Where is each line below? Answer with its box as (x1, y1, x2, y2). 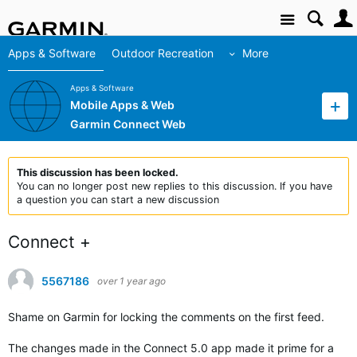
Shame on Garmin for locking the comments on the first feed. (8, 310, 324, 324)
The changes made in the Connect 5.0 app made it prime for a (8, 341, 334, 355)
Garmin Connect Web (70, 117, 186, 131)
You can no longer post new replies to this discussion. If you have (17, 180, 332, 192)
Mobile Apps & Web (70, 98, 175, 112)
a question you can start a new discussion (17, 194, 219, 206)
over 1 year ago (97, 275, 166, 287)
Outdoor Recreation (112, 46, 214, 60)
